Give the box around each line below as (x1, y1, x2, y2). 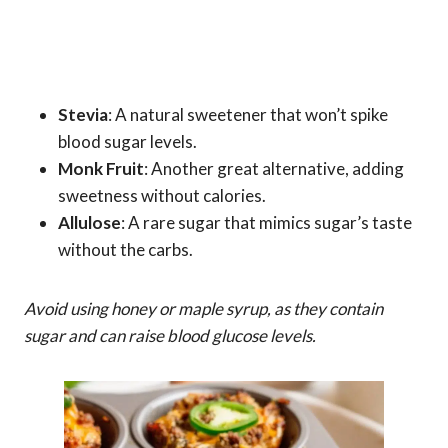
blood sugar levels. (58, 130, 197, 152)
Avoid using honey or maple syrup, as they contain (24, 297, 383, 319)
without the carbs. (58, 238, 193, 260)
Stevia (58, 103, 108, 125)
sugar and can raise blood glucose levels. (24, 324, 316, 346)
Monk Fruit (58, 157, 144, 179)
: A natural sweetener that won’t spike (108, 103, 388, 125)
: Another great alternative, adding (144, 157, 404, 179)
